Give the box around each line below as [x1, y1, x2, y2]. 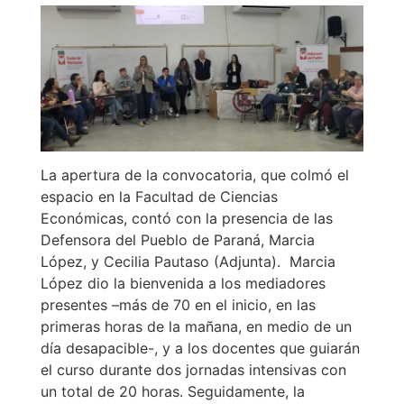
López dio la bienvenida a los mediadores [40, 274, 326, 293]
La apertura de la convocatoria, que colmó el [40, 166, 349, 185]
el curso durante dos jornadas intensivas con [40, 361, 346, 380]
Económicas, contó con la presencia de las [40, 209, 333, 228]
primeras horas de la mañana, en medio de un [40, 317, 352, 336]
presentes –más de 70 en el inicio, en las [40, 296, 316, 315]
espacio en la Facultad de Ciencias [40, 188, 278, 207]
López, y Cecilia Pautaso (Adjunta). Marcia [40, 252, 335, 271]
